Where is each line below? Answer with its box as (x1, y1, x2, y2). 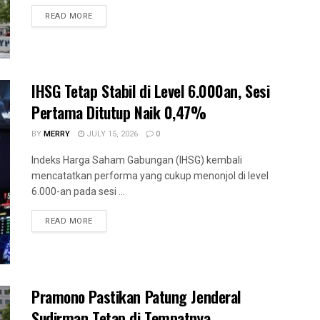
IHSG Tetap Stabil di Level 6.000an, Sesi (31, 79, 270, 103)
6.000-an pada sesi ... (31, 186, 125, 198)
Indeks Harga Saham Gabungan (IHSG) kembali (31, 154, 242, 166)
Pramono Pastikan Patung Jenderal (31, 284, 241, 308)
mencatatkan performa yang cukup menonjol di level (31, 170, 269, 182)
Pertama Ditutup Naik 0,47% (31, 101, 206, 124)
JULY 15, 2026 (84, 128, 138, 141)
